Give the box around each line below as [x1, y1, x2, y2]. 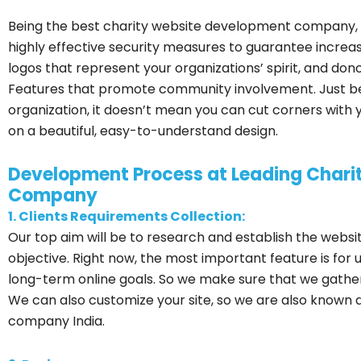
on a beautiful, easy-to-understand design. [8, 121, 278, 140]
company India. [8, 311, 105, 330]
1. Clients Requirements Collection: [8, 206, 245, 226]
